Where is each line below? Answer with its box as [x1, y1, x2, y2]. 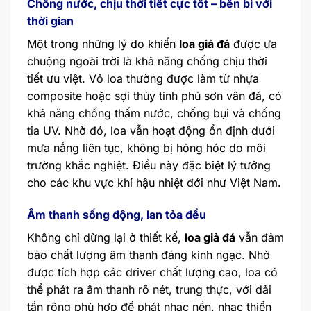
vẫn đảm [235, 230, 284, 244]
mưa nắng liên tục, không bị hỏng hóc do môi [27, 141, 266, 155]
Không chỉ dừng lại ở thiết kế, [27, 230, 185, 244]
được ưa [230, 37, 277, 51]
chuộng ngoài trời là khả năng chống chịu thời [27, 54, 267, 69]
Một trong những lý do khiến [27, 37, 179, 51]
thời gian [27, 14, 74, 28]
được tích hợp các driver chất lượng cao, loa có [27, 264, 278, 279]
